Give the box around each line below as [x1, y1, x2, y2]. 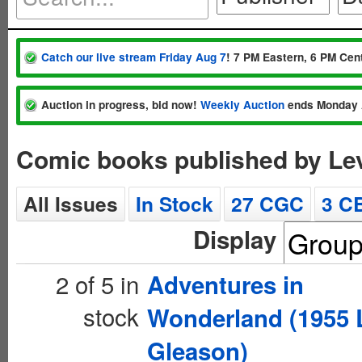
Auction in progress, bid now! [41, 97, 200, 112]
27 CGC [231, 189, 304, 218]
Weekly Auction [200, 97, 284, 112]
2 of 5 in [56, 267, 139, 301]
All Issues [23, 189, 118, 218]
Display [193, 222, 276, 256]
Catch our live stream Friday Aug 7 [41, 49, 226, 65]
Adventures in [147, 267, 304, 301]
